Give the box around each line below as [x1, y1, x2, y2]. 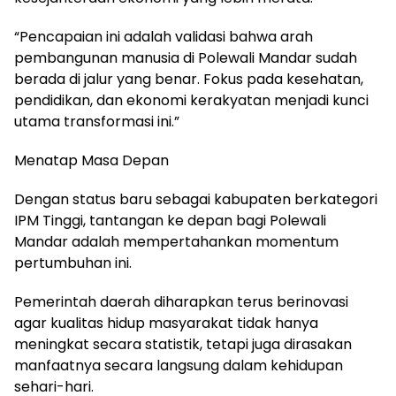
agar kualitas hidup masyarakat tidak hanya [14, 312, 318, 333]
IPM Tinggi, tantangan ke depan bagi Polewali [14, 209, 326, 231]
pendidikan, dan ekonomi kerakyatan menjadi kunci [14, 89, 369, 110]
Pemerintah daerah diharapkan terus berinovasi [14, 291, 348, 312]
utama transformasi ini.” [14, 110, 179, 132]
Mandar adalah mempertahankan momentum [14, 231, 339, 252]
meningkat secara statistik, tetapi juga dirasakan [14, 333, 352, 354]
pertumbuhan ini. [14, 252, 132, 273]
